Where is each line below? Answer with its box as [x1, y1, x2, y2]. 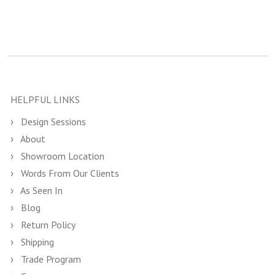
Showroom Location [18, 150, 104, 162]
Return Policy [18, 219, 76, 231]
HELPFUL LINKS [10, 93, 80, 106]
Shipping [18, 236, 54, 248]
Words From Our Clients [18, 167, 119, 179]
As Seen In [18, 184, 63, 196]
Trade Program [18, 253, 81, 265]
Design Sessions [18, 115, 86, 128]
